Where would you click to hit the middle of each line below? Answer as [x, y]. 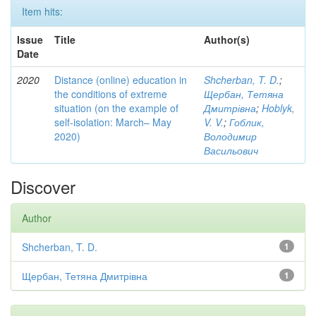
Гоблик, [247, 122]
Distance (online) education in [121, 80]
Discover [43, 187]
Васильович [231, 150]
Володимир [230, 136]
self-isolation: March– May [113, 122]
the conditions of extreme [111, 94]
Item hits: [42, 11]
